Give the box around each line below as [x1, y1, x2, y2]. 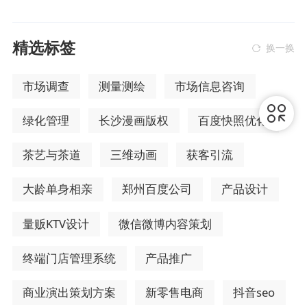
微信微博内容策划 [119, 215, 212, 232]
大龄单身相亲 [23, 181, 93, 197]
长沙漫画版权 [99, 112, 169, 128]
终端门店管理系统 [23, 250, 116, 267]
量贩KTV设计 [23, 215, 90, 232]
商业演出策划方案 [23, 284, 116, 301]
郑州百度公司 [122, 181, 193, 197]
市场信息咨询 [175, 77, 245, 94]
